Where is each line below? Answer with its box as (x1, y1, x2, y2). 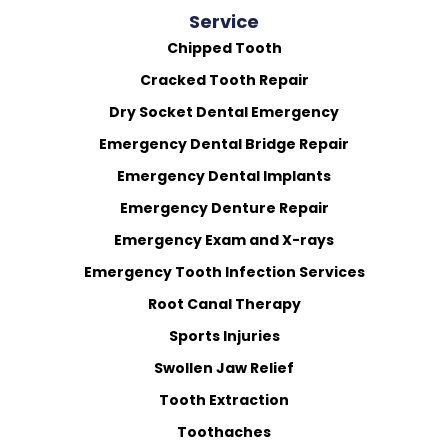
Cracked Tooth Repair (139, 70, 309, 91)
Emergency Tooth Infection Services (83, 262, 365, 283)
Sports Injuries (168, 326, 280, 347)
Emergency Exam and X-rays (114, 230, 334, 251)
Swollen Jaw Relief (154, 358, 294, 379)
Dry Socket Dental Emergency (109, 102, 339, 123)
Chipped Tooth (166, 38, 282, 59)
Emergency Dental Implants (117, 166, 331, 187)
